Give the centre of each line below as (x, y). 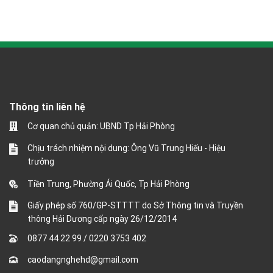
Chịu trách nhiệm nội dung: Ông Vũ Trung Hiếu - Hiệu (126, 148)
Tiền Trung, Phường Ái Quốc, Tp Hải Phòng (108, 184)
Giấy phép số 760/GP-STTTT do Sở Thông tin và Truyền (135, 205)
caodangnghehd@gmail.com (83, 259)
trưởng (41, 161)
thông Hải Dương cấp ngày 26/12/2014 (102, 218)
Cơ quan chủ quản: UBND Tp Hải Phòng (101, 126)
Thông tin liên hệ (47, 107)
